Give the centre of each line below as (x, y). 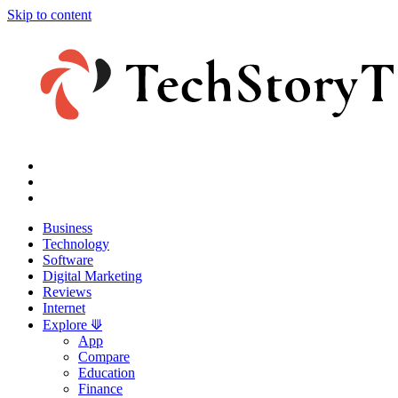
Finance (100, 389)
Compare (104, 357)
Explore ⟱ (72, 325)
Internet (64, 308)
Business (68, 228)
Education (107, 373)
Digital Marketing (92, 276)
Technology (76, 244)
